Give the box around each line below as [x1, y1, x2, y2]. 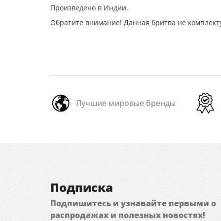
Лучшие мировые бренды [76, 98, 176, 109]
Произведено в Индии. [50, 3, 128, 12]
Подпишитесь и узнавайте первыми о [50, 198, 216, 209]
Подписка [50, 179, 113, 195]
